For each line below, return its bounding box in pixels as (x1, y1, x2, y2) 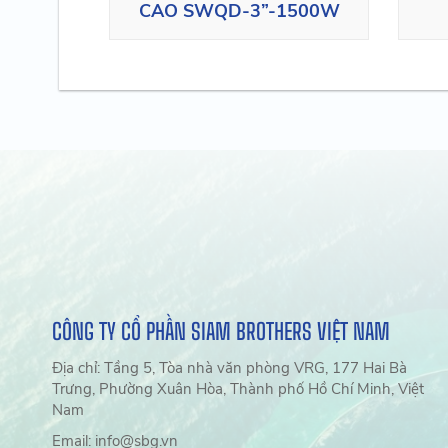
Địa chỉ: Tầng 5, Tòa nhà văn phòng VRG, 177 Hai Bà (52, 358, 408, 379)
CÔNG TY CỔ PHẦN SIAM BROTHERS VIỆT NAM (52, 318, 391, 346)
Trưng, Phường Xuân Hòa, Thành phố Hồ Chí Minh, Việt (52, 379, 425, 400)
